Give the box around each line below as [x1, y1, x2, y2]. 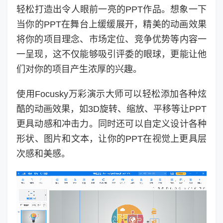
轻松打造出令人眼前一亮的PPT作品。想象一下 [16, 4, 207, 15]
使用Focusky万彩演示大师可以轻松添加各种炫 [16, 89, 207, 100]
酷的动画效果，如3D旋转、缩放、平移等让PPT [16, 104, 207, 114]
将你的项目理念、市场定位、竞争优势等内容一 [16, 34, 207, 45]
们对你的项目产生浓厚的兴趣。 [16, 64, 142, 75]
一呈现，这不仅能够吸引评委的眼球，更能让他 [16, 49, 207, 60]
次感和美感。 [16, 149, 70, 159]
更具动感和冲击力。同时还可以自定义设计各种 [16, 119, 207, 129]
